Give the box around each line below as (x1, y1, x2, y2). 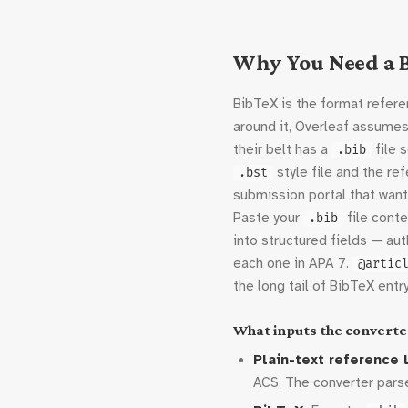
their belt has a (233, 141, 331, 158)
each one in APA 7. (233, 255, 352, 271)
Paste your (233, 209, 303, 226)
